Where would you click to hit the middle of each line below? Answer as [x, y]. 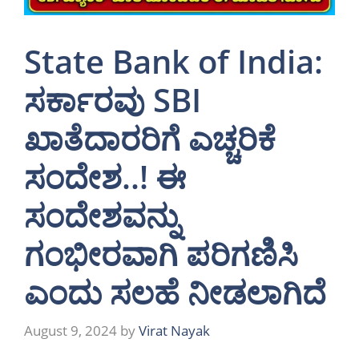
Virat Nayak [174, 330]
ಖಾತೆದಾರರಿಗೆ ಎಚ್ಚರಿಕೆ [150, 139]
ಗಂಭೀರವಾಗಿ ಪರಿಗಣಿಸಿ [161, 254]
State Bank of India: [173, 62]
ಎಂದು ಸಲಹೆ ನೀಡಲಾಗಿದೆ [175, 292]
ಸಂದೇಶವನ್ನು [102, 216]
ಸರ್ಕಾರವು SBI [113, 100]
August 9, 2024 [71, 330]
